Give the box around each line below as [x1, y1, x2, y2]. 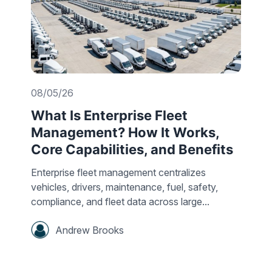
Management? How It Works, [31, 124, 219, 141]
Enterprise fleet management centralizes [31, 166, 206, 179]
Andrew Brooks [55, 223, 124, 236]
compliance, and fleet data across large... [31, 195, 209, 208]
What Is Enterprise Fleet [31, 107, 188, 124]
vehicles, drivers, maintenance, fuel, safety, [31, 181, 218, 194]
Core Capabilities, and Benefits [31, 141, 236, 158]
